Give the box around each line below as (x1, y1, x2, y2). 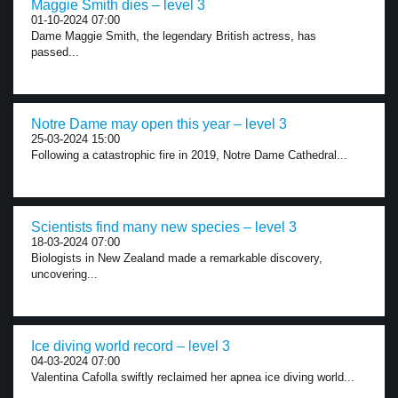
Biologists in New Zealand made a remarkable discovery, (31, 251, 322, 265)
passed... (31, 45, 79, 59)
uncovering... (31, 267, 98, 281)
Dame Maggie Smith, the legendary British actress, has (31, 29, 316, 43)
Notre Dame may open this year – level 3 (31, 116, 287, 131)
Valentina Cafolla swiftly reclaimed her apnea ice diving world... (31, 370, 354, 384)
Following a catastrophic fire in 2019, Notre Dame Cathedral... (31, 148, 347, 162)
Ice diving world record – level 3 (31, 338, 230, 354)
